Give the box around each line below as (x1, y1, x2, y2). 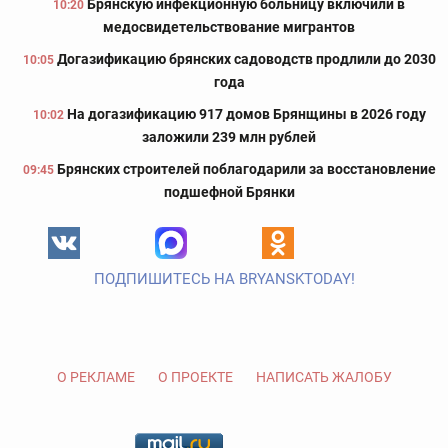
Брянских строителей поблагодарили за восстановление (56, 161, 436, 178)
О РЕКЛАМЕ (56, 369, 135, 386)
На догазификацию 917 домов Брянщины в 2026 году (66, 106, 426, 123)
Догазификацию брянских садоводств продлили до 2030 (56, 51, 436, 68)
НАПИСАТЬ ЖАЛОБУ (255, 369, 392, 386)
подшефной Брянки (163, 184, 295, 201)
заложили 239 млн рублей (142, 129, 316, 146)
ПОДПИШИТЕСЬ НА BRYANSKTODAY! (93, 270, 355, 289)
